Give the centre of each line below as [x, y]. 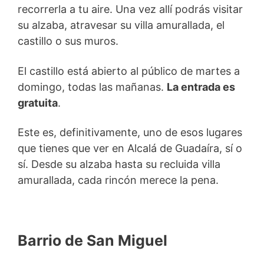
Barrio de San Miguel [93, 240]
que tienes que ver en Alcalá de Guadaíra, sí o [130, 148]
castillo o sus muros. [68, 41]
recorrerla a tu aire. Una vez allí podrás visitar [130, 9]
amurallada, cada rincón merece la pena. [118, 180]
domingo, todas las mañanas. [92, 87]
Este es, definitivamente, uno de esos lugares [130, 133]
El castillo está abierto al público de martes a [129, 71]
